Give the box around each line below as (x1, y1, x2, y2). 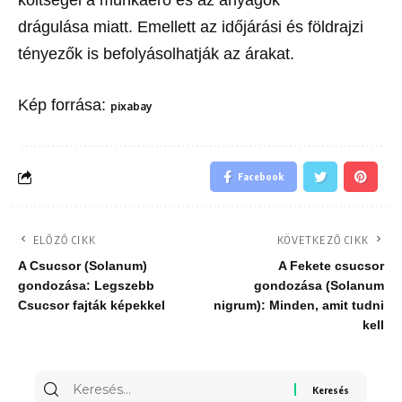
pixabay (110, 100, 153, 113)
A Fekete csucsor (278, 259, 384, 273)
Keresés (67, 374, 127, 392)
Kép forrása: (18, 96, 110, 114)
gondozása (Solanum (254, 279, 384, 293)
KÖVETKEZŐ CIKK (277, 233, 369, 247)
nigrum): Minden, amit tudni (214, 299, 384, 312)
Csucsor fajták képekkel (18, 299, 165, 312)
